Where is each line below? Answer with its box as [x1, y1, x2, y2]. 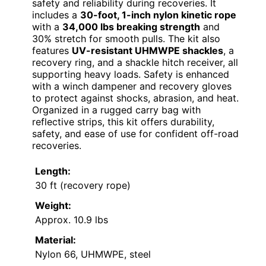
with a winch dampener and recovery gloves [32, 80, 232, 92]
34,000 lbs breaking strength [62, 20, 200, 33]
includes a [32, 8, 80, 21]
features [32, 44, 72, 56]
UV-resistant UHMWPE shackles [72, 44, 223, 56]
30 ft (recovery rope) [35, 179, 131, 191]
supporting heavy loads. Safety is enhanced [32, 68, 229, 80]
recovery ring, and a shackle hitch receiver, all [32, 56, 238, 68]
